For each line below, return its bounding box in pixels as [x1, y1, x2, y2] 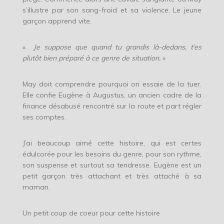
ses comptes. [22, 112, 66, 122]
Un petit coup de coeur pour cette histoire [22, 208, 160, 218]
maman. [22, 182, 50, 192]
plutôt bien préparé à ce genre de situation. [22, 53, 160, 63]
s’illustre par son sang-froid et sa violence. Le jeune [22, 5, 202, 15]
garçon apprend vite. [22, 16, 91, 26]
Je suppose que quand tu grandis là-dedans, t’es [33, 42, 202, 52]
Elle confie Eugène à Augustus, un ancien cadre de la [22, 90, 202, 100]
